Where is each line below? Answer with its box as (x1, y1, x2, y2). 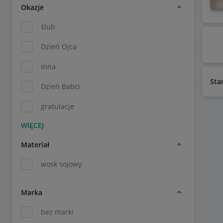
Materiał (21, 139, 49, 149)
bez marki (41, 207, 74, 217)
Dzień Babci (41, 82, 80, 91)
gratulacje (41, 102, 74, 111)
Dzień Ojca (41, 42, 77, 51)
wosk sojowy (41, 159, 82, 169)
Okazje (21, 2, 44, 12)
